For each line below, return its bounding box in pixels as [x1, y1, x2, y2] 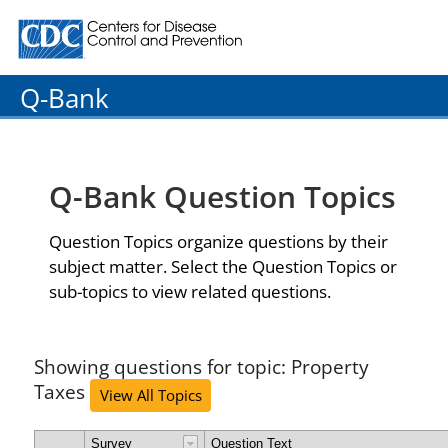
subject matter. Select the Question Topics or [49, 255, 397, 278]
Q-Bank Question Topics [49, 176, 396, 218]
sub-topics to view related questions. [49, 280, 331, 303]
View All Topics [99, 385, 202, 406]
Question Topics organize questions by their [49, 230, 388, 253]
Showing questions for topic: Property [34, 354, 369, 379]
